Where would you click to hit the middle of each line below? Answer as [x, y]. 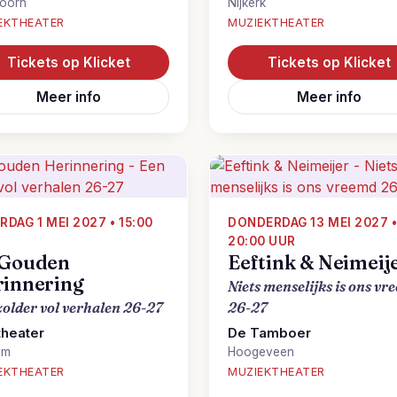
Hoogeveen [261, 352]
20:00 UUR [262, 241]
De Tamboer [269, 333]
